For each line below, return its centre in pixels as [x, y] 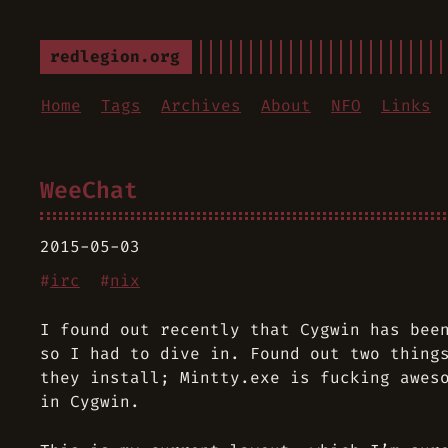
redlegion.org [115, 56]
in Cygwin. [90, 401]
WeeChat [89, 190]
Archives [201, 105]
